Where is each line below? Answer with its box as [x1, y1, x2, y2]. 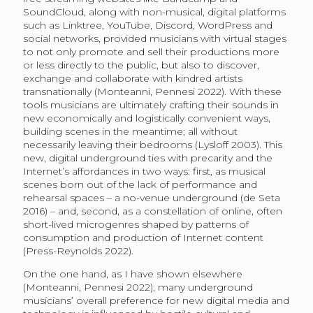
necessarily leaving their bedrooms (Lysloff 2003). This [22, 138, 282, 151]
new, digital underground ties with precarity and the [22, 151, 272, 164]
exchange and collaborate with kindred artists [22, 71, 242, 85]
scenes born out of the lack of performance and [22, 177, 257, 191]
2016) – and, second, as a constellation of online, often [22, 204, 282, 217]
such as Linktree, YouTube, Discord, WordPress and [22, 18, 272, 31]
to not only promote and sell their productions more [22, 45, 279, 58]
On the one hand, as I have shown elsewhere [22, 267, 242, 280]
